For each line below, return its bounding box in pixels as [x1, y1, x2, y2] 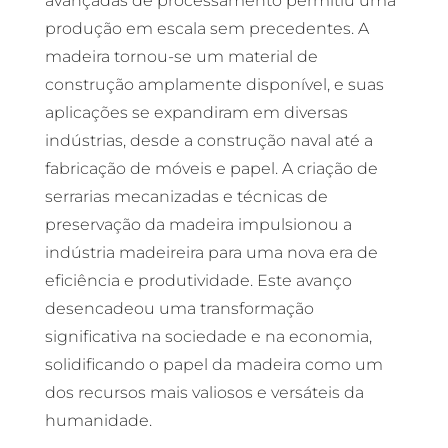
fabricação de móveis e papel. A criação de [44, 159, 378, 178]
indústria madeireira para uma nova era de [44, 243, 378, 262]
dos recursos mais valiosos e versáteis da [44, 383, 364, 402]
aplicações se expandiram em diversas [44, 103, 348, 122]
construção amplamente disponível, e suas [44, 75, 384, 94]
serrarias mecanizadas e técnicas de [44, 187, 328, 206]
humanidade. [44, 411, 152, 430]
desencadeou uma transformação [44, 299, 314, 318]
